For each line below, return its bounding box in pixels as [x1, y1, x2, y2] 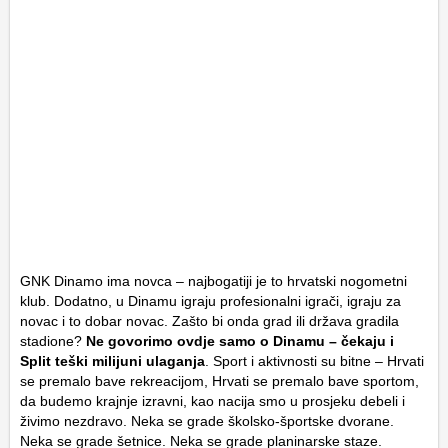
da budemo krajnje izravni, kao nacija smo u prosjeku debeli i [20, 393, 405, 409]
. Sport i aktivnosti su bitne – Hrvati [205, 353, 424, 369]
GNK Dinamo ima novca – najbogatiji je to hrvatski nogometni [20, 273, 407, 289]
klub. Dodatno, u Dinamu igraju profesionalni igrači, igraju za [20, 293, 401, 309]
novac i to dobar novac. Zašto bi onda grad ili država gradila [20, 313, 399, 329]
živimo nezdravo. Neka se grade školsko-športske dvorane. [20, 413, 394, 429]
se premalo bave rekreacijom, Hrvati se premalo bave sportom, [20, 373, 419, 389]
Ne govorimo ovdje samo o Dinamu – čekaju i [86, 333, 394, 349]
